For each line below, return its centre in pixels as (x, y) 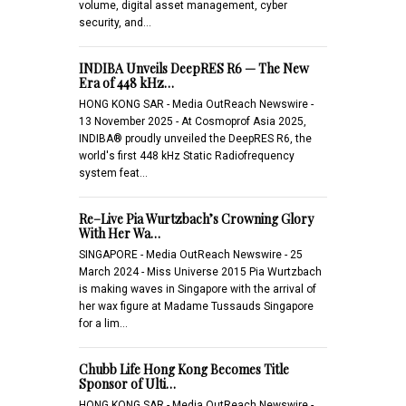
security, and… (115, 22)
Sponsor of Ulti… (127, 383)
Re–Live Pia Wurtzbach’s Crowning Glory (196, 218)
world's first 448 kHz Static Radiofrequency (187, 155)
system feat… (113, 173)
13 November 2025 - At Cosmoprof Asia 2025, (193, 121)
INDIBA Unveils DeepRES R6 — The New (194, 68)
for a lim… (103, 323)
